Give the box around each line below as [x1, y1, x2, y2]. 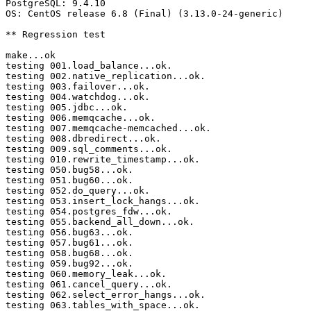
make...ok [6, 50, 56, 61]
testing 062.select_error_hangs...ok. [6, 289, 205, 301]
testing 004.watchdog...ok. [6, 92, 150, 103]
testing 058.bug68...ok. [6, 248, 133, 259]
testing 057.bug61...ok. [6, 237, 133, 249]
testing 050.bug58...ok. [6, 165, 133, 176]
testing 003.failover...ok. [6, 81, 150, 92]
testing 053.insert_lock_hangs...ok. [6, 196, 200, 207]
